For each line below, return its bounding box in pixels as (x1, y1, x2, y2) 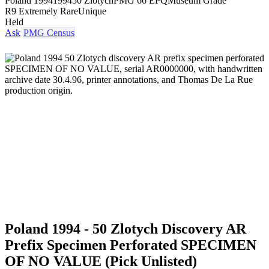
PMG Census (23, 27, 74, 38)
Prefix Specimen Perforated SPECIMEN (5, 237, 256, 253)
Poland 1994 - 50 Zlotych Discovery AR (5, 220, 246, 237)
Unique (78, 5, 106, 16)
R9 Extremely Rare (5, 5, 78, 16)
